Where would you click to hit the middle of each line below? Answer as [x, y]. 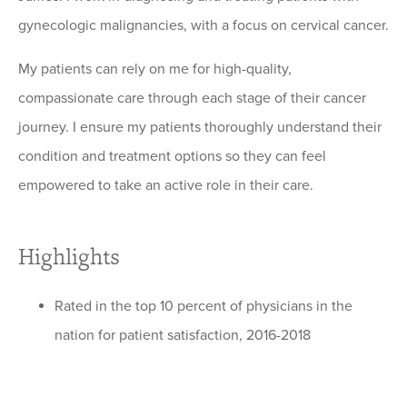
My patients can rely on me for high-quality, [155, 69]
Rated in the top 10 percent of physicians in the [203, 307]
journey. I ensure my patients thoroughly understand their [200, 128]
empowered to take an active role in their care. [166, 186]
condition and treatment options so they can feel [172, 157]
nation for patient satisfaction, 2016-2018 [183, 336]
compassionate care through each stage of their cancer [192, 99]
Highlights [69, 257]
